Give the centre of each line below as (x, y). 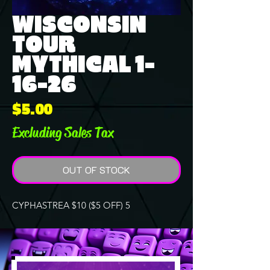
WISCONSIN (79, 25)
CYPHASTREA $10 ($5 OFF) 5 (71, 205)
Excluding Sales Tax (63, 132)
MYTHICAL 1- (83, 64)
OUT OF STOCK (96, 169)
